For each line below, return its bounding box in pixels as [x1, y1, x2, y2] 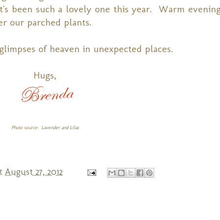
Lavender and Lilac [41, 125, 79, 131]
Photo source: [11, 125, 41, 131]
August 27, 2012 [5, 166, 63, 177]
